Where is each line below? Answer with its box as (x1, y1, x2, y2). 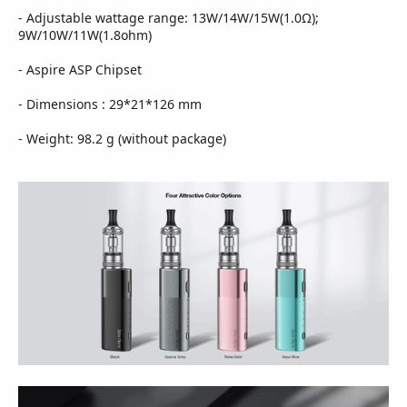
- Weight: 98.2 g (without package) (18, 130, 226, 148)
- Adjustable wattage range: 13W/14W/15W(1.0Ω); (18, 9, 319, 27)
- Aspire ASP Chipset (18, 61, 142, 79)
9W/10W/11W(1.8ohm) (18, 26, 152, 45)
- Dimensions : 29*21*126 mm (18, 95, 202, 114)
